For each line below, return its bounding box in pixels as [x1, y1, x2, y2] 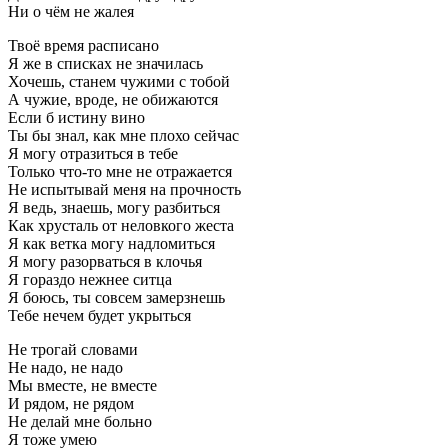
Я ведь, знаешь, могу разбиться [8, 198, 220, 216]
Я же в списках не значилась [8, 54, 203, 72]
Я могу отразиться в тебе [8, 144, 178, 162]
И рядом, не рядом [8, 394, 134, 412]
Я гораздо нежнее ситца [8, 270, 172, 288]
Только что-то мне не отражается [8, 162, 232, 180]
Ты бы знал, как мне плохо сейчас [8, 126, 239, 144]
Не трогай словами [8, 340, 138, 358]
